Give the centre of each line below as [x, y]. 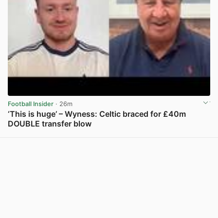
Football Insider [31, 104]
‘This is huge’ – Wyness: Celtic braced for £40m [97, 114]
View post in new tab [178, 134]
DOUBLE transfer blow [50, 124]
